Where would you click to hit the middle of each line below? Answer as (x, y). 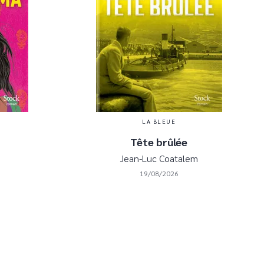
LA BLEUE (159, 121)
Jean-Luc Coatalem (159, 158)
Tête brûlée (159, 141)
